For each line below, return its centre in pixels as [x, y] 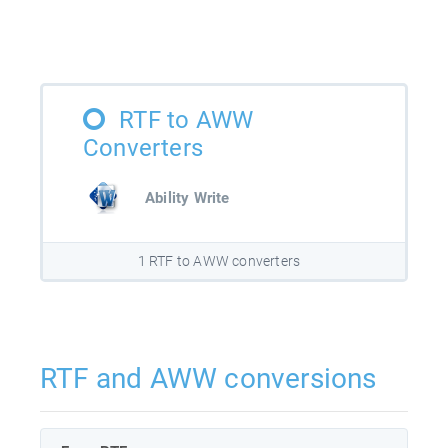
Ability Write [187, 197]
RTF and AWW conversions [208, 378]
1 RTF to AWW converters [219, 260]
